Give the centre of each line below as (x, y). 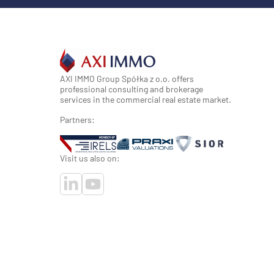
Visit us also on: (90, 158)
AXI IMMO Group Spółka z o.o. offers (127, 79)
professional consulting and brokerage (131, 89)
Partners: (77, 120)
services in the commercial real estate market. (146, 99)
